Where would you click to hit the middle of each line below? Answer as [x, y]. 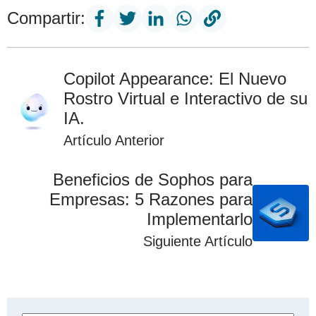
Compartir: [46, 18]
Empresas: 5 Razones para [151, 200]
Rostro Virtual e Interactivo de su [186, 99]
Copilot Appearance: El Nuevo [175, 79]
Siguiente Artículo [198, 242]
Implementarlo [200, 219]
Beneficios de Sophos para [153, 180]
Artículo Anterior [114, 141]
